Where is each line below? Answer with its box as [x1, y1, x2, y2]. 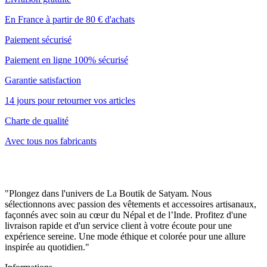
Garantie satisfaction [5, 75, 81, 86]
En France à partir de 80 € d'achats [5, 14, 135, 25]
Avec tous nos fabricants [5, 136, 97, 147]
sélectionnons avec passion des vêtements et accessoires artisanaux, [5, 199, 256, 210]
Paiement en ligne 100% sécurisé [5, 55, 128, 66]
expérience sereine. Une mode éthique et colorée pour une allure [5, 231, 246, 242]
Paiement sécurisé [5, 35, 72, 45]
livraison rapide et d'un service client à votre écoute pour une [5, 221, 232, 231]
